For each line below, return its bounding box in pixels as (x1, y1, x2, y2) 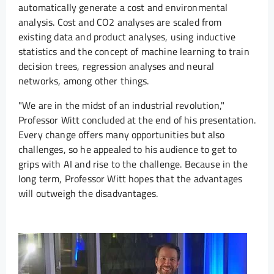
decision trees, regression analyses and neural (18, 59, 215, 74)
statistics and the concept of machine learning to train (18, 44, 250, 59)
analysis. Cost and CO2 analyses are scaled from (18, 15, 222, 30)
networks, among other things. (18, 73, 149, 89)
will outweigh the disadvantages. (18, 186, 158, 201)
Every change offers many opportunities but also (18, 127, 225, 143)
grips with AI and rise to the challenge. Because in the (18, 157, 248, 172)
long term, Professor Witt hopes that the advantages (18, 171, 243, 187)
